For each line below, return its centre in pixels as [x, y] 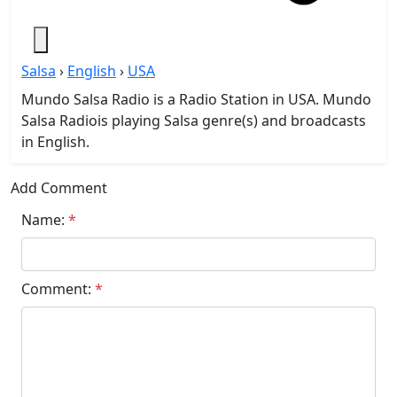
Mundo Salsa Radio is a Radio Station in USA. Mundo [196, 99]
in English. [55, 142]
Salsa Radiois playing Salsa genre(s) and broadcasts [194, 121]
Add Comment [59, 188]
